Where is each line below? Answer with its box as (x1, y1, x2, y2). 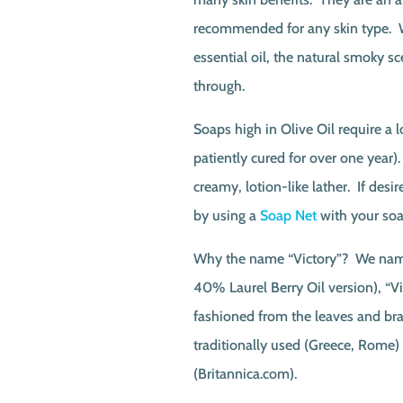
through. (193, 77, 245, 94)
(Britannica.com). (193, 365, 297, 382)
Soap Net (259, 207, 317, 224)
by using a (193, 207, 260, 224)
